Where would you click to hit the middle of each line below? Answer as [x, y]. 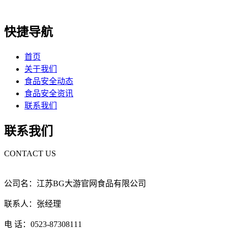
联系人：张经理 [33, 204]
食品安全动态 [49, 81]
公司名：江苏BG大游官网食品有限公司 [75, 184]
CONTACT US [30, 154]
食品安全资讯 [49, 94]
